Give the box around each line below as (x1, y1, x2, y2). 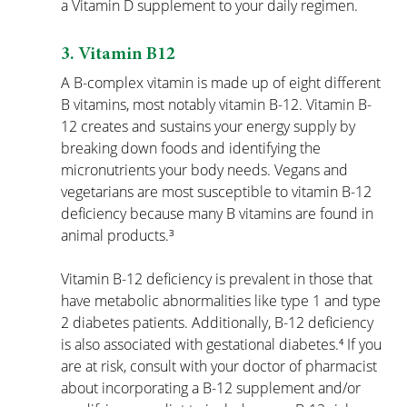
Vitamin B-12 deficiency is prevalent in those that (61, 269, 377, 290)
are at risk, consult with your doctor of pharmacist (61, 356, 382, 377)
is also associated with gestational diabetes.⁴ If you (61, 334, 386, 355)
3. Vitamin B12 (61, 45, 176, 65)
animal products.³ (61, 225, 174, 246)
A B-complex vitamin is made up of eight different (61, 73, 385, 94)
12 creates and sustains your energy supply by (61, 116, 360, 137)
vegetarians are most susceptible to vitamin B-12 (61, 182, 376, 203)
